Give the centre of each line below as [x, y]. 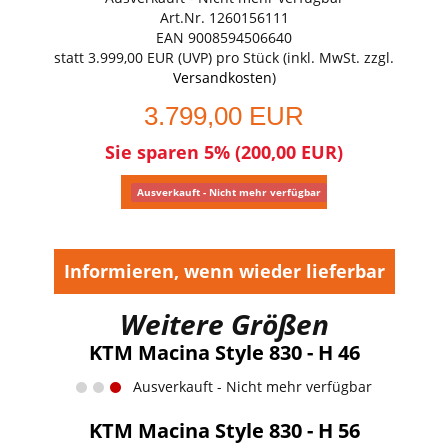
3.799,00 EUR [224, 115]
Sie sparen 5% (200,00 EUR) [224, 151]
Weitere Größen [224, 323]
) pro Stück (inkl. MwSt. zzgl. [301, 57]
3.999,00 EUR [131, 57]
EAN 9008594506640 [224, 37]
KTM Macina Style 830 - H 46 [224, 352]
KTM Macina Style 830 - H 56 [224, 430]
